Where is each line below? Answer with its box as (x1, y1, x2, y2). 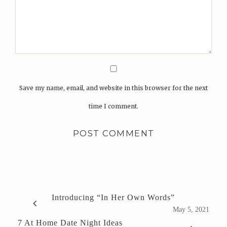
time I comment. (89, 102, 138, 110)
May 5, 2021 (173, 205, 209, 213)
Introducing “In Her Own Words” (52, 193, 175, 202)
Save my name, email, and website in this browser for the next (19, 84, 208, 92)
